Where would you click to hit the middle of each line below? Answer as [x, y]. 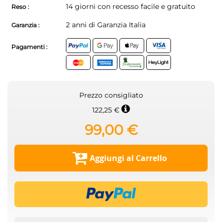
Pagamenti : [29, 47]
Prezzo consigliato [111, 95]
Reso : [20, 7]
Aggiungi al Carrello [128, 158]
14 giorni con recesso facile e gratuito [131, 7]
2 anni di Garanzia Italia [106, 25]
